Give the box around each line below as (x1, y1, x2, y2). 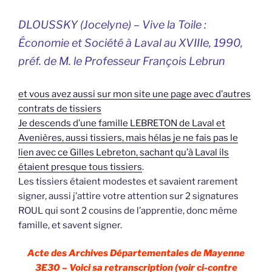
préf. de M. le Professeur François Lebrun (18, 54, 225, 67)
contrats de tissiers (18, 103, 101, 114)
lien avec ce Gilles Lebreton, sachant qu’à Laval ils (18, 146, 229, 158)
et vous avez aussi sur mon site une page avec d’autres (18, 88, 251, 100)
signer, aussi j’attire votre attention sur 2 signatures (18, 190, 239, 202)
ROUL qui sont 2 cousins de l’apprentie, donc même (18, 205, 237, 216)
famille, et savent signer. (18, 219, 122, 231)
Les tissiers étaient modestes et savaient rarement (18, 175, 238, 187)
